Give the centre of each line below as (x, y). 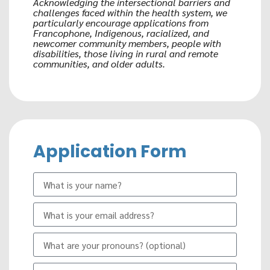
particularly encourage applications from (121, 22)
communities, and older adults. (100, 63)
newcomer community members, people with (127, 43)
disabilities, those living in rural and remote (126, 53)
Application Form (110, 152)
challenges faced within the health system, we (130, 12)
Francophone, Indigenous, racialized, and (121, 33)
